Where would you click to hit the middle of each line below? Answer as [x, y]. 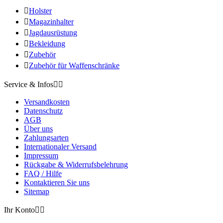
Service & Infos [29, 85]
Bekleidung [47, 44]
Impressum [41, 156]
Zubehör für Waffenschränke [74, 66]
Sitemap [37, 192]
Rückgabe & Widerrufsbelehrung [76, 165]
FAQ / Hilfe [43, 174]
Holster [40, 11]
